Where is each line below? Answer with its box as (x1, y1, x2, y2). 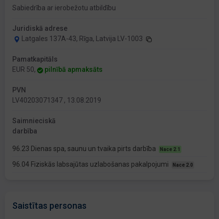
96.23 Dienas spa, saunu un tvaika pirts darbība (12, 145, 157, 153)
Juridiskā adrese (12, 24, 67, 33)
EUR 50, (12, 66, 37, 74)
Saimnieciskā (12, 117, 56, 125)
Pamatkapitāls (12, 55, 58, 64)
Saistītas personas (12, 200, 87, 211)
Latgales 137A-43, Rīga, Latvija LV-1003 (22, 35, 143, 43)
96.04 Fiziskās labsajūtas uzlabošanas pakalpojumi (12, 160, 170, 169)
